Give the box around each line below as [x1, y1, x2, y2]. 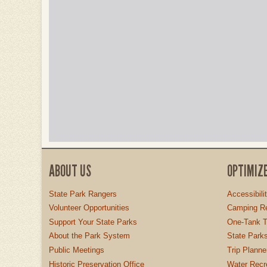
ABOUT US [49, 162, 91, 180]
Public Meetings [49, 245, 104, 254]
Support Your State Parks [49, 217, 137, 226]
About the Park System [49, 231, 130, 241]
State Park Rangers [49, 189, 117, 198]
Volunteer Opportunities [49, 203, 129, 213]
